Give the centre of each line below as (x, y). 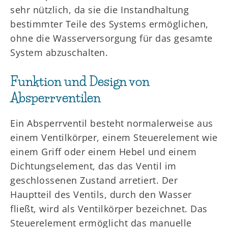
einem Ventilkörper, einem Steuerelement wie (114, 137)
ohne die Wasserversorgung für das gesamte (111, 38)
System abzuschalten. (59, 52)
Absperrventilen (55, 98)
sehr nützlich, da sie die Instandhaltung (99, 10)
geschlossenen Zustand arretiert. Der (94, 180)
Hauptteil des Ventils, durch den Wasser (101, 194)
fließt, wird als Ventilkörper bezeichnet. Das (109, 209)
